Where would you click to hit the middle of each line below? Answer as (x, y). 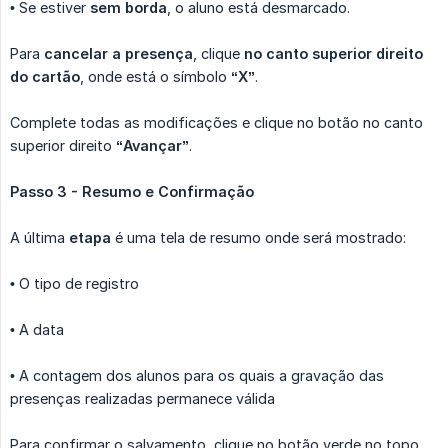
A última (39, 237)
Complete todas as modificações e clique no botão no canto (216, 122)
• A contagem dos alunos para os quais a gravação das (197, 375)
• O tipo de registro (74, 283)
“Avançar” (152, 145)
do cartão (45, 76)
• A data (37, 329)
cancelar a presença (118, 53)
